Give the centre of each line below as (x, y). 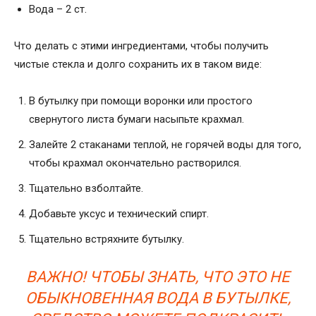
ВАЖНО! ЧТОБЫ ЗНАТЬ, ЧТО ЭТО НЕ (158, 276)
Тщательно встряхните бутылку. (107, 239)
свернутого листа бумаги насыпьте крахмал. (136, 119)
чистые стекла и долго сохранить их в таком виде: (138, 64)
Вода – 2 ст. (58, 9)
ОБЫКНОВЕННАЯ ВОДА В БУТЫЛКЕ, (158, 298)
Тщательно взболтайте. (86, 188)
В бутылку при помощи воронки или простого (141, 101)
